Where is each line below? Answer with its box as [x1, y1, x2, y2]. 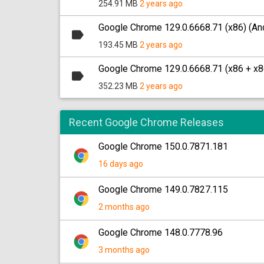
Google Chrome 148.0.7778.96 [98, 227, 223, 238]
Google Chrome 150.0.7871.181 [98, 141, 228, 152]
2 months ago [98, 202, 150, 212]
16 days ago [98, 159, 143, 169]
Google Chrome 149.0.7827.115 [98, 184, 228, 195]
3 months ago [98, 245, 150, 255]
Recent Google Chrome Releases [69, 116, 224, 128]
